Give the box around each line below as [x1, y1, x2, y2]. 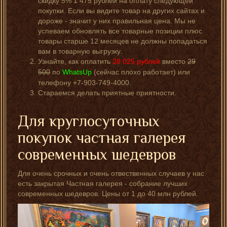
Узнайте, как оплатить [38, 57, 112, 65]
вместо [160, 57, 187, 65]
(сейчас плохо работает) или [94, 67, 190, 76]
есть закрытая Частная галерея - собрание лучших [18, 179, 187, 187]
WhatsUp [62, 67, 92, 76]
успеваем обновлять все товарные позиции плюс [38, 26, 202, 35]
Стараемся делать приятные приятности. [38, 88, 176, 97]
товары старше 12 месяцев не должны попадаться [38, 36, 207, 45]
